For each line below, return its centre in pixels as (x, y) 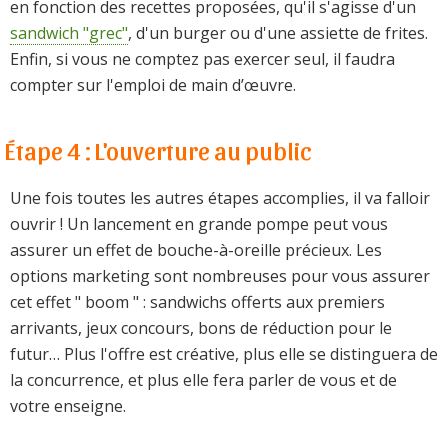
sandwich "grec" (69, 32)
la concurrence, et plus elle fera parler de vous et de (203, 379)
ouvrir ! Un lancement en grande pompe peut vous (199, 223)
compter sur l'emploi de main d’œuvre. (153, 84)
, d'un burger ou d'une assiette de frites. (278, 32)
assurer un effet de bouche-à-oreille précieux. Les (196, 249)
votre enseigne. (68, 405)
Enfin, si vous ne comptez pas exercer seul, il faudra (202, 58)
